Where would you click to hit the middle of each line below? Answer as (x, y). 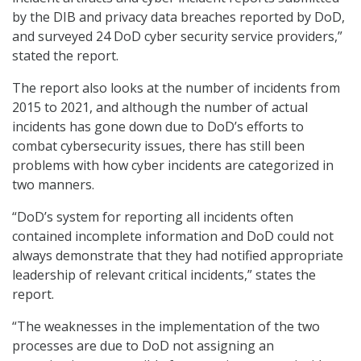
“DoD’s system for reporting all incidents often (153, 217)
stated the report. (65, 56)
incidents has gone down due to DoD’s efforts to (158, 127)
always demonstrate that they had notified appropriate (178, 256)
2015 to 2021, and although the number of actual (160, 108)
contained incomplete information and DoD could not (173, 237)
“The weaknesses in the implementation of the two (166, 327)
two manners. (53, 185)
